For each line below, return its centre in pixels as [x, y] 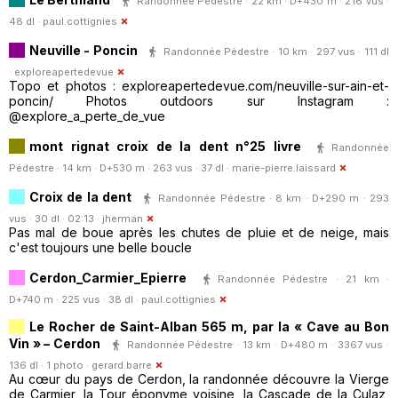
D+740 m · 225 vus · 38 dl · [75, 299]
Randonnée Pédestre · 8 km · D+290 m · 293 [274, 198]
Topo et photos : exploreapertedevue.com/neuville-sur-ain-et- [199, 85]
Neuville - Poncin [84, 50]
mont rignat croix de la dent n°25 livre [165, 146]
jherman [123, 218]
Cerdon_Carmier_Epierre [108, 277]
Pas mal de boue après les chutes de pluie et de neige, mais [199, 232]
